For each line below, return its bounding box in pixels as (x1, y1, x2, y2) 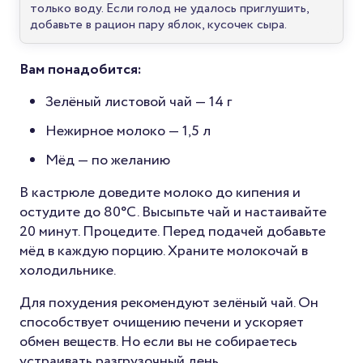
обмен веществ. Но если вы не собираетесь (19, 331, 297, 352)
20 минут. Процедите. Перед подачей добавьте (19, 220, 326, 242)
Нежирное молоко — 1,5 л (45, 120, 211, 142)
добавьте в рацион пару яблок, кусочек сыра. (30, 15, 287, 34)
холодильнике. (19, 259, 116, 281)
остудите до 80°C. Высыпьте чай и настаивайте (19, 201, 327, 223)
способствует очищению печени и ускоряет (19, 311, 304, 333)
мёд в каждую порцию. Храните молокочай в (19, 240, 308, 262)
